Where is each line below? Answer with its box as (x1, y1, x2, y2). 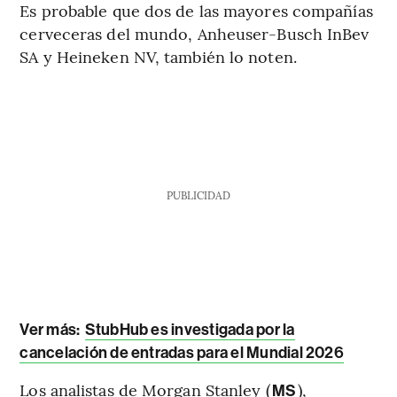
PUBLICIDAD (166, 187, 230, 202)
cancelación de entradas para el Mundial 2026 (19, 342, 344, 362)
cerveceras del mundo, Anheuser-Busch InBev (19, 21, 370, 44)
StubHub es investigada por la (84, 319, 295, 339)
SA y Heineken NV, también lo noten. (19, 44, 297, 67)
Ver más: (19, 319, 81, 339)
